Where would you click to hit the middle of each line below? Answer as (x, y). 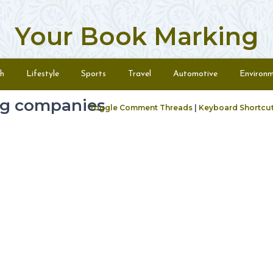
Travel (140, 74)
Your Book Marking (136, 36)
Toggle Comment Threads (141, 108)
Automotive (195, 74)
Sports (94, 74)
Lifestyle (43, 74)
